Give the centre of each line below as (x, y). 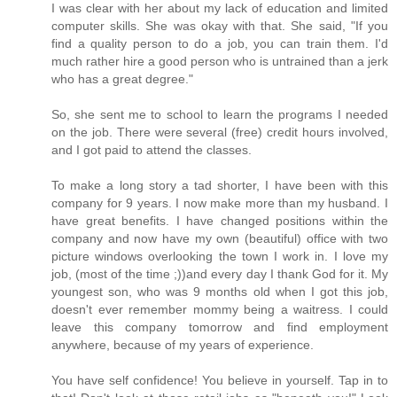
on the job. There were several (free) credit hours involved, (220, 132)
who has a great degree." (122, 79)
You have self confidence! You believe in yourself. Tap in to (220, 381)
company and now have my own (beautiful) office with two (220, 239)
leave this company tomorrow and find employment (220, 327)
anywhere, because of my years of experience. (183, 345)
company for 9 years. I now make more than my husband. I (220, 203)
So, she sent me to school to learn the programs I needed (220, 115)
